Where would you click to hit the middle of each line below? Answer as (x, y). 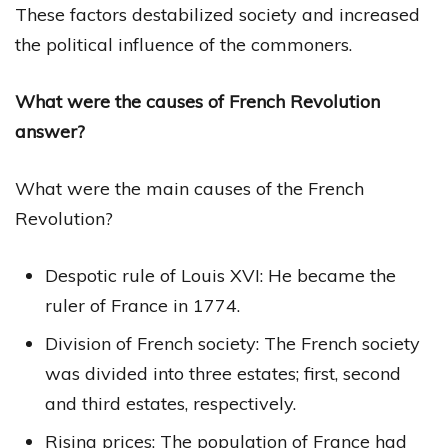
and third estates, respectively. (170, 403)
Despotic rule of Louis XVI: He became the (220, 275)
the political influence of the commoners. (183, 44)
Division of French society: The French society (232, 343)
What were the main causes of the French (189, 188)
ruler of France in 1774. (142, 305)
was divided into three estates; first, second (223, 373)
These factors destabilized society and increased (217, 14)
